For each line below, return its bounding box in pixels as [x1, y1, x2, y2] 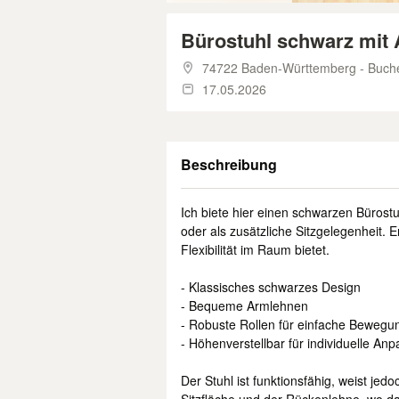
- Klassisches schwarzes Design [181, 278, 361, 296]
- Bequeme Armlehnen [181, 297, 308, 314]
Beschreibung [181, 154, 277, 175]
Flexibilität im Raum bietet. [181, 240, 330, 258]
